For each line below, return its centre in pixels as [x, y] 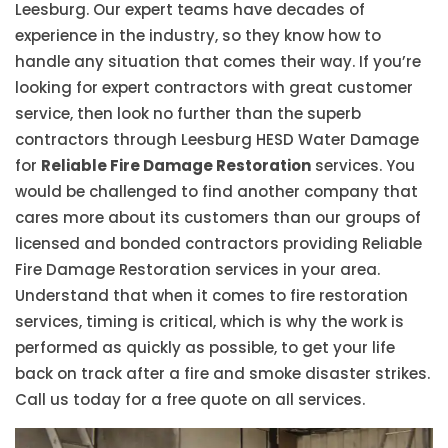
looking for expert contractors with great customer [214, 87]
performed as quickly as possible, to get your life [205, 347]
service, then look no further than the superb [188, 113]
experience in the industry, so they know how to [198, 35]
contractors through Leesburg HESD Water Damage [217, 139]
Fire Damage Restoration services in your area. [197, 269]
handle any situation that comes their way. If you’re [218, 61]
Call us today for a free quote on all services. [190, 399]
